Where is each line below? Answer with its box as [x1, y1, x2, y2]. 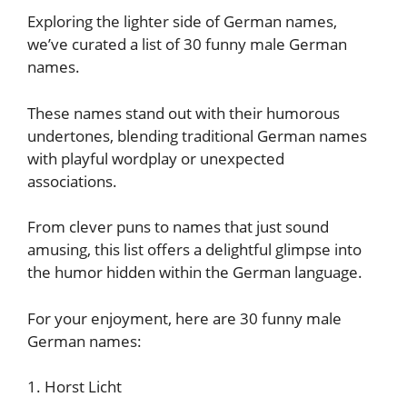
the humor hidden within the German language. [27, 262, 366, 283]
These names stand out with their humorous [27, 102, 340, 124]
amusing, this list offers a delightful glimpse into [27, 239, 362, 260]
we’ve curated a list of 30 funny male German [27, 34, 347, 55]
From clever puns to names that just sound [27, 216, 329, 237]
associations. [27, 170, 121, 192]
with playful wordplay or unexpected [27, 147, 284, 169]
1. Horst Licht [27, 376, 122, 397]
